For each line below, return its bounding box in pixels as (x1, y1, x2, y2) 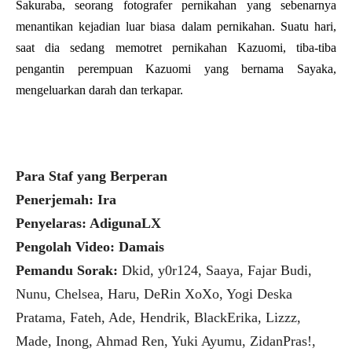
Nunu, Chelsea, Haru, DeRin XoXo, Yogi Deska (16, 285, 292, 302)
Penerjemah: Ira (16, 191, 116, 207)
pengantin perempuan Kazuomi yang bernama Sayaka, (16, 61, 336, 75)
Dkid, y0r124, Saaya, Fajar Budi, (122, 262, 312, 278)
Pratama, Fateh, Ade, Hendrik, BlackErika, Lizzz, (16, 309, 301, 325)
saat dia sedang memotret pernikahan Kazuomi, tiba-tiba (16, 40, 336, 54)
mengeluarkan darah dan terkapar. (16, 82, 183, 97)
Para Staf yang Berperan (16, 167, 167, 184)
